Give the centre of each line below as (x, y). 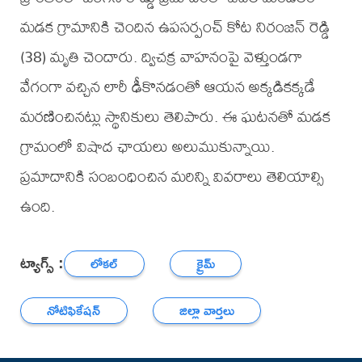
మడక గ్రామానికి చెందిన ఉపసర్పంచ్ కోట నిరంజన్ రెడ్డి (175, 27)
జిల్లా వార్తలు (207, 310)
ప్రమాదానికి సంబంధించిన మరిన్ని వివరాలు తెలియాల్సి (172, 176)
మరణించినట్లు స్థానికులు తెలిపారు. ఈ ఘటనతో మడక (175, 116)
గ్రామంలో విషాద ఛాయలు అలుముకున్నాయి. (147, 146)
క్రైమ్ (206, 263)
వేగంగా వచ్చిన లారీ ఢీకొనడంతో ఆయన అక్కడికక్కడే (167, 86)
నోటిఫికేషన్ (74, 310)
